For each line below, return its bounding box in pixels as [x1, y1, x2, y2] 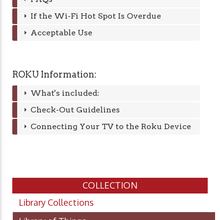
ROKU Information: [12, 69, 97, 80]
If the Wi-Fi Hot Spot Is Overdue [30, 11, 161, 21]
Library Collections [19, 197, 94, 208]
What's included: [30, 88, 99, 98]
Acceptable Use [30, 28, 92, 38]
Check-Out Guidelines [30, 105, 120, 115]
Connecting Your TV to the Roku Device [30, 122, 191, 132]
